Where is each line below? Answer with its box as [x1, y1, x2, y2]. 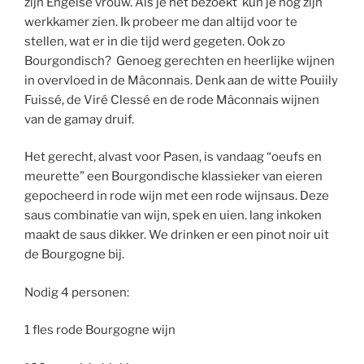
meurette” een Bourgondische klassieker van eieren [24, 169, 323, 184]
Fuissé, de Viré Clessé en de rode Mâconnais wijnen [24, 92, 319, 107]
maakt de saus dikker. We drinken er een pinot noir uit [24, 227, 329, 242]
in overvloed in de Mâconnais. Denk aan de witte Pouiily [24, 72, 338, 88]
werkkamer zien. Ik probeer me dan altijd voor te [24, 14, 297, 29]
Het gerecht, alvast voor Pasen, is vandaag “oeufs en [24, 149, 322, 164]
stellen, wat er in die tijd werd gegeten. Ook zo [24, 33, 285, 49]
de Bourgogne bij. [24, 247, 124, 262]
